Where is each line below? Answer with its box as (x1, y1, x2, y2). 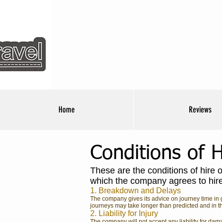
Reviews (189, 105, 212, 114)
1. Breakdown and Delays (90, 186, 181, 195)
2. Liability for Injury (90, 209, 160, 218)
